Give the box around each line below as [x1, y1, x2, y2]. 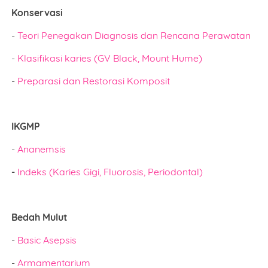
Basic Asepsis [17, 234, 77, 246]
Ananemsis [17, 143, 66, 155]
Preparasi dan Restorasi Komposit [17, 75, 170, 87]
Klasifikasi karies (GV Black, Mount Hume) [17, 52, 203, 64]
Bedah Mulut [11, 211, 68, 223]
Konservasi [11, 7, 63, 19]
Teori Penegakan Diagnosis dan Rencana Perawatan [17, 29, 251, 41]
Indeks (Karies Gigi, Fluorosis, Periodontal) [17, 166, 203, 178]
